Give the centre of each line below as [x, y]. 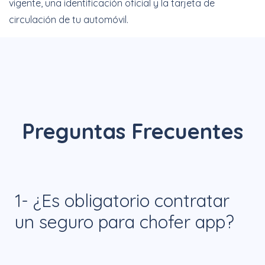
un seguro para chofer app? [125, 222]
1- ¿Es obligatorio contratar [122, 201]
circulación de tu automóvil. [69, 20]
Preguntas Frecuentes [132, 131]
